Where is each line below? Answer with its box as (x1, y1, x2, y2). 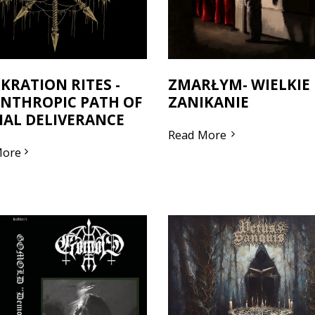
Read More (168, 126, 226, 143)
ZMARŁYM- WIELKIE (168, 74, 310, 94)
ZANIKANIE (168, 91, 249, 112)
